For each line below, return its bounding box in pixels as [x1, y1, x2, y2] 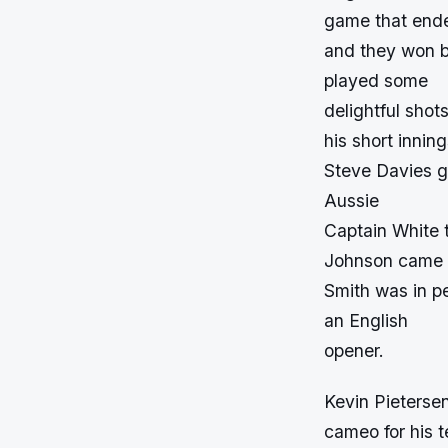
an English [324, 310, 408, 332]
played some [324, 70, 428, 92]
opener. [324, 340, 384, 362]
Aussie [324, 190, 379, 212]
